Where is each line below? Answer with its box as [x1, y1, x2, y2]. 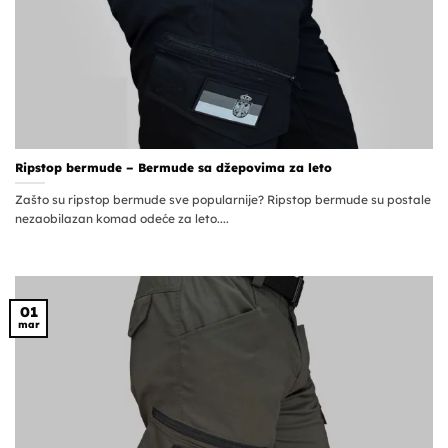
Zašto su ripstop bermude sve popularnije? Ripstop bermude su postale [15, 192, 431, 208]
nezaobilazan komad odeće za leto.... [15, 211, 229, 227]
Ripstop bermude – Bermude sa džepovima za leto [15, 159, 332, 175]
